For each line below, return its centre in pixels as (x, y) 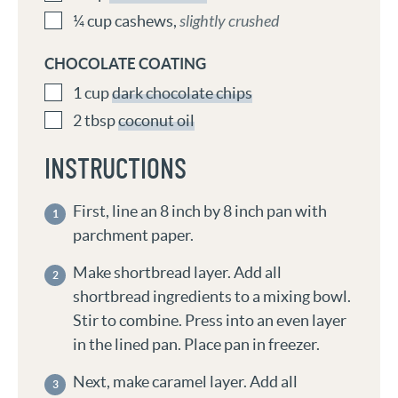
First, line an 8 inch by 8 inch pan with (200, 211)
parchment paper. (133, 235)
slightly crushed (229, 22)
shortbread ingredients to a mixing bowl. (212, 297)
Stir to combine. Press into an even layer (210, 321)
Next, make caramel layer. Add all (185, 382)
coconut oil (156, 121)
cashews (144, 21)
